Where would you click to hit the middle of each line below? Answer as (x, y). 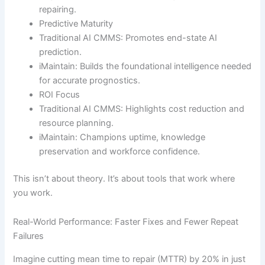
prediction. (61, 52)
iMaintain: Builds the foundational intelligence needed (146, 67)
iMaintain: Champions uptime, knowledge (122, 138)
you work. (33, 193)
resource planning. (77, 123)
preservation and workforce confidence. (120, 152)
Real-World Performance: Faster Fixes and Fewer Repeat (126, 222)
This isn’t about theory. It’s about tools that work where (124, 178)
